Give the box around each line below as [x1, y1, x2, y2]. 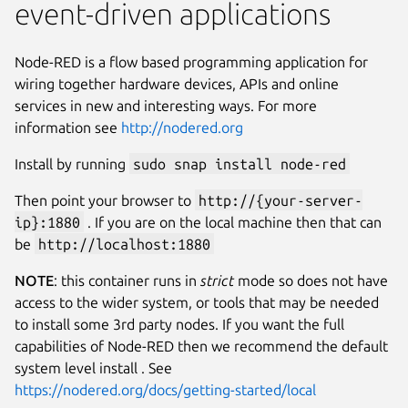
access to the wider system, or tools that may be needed [15, 293, 379, 311]
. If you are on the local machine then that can [84, 213, 382, 230]
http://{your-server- [199, 191, 362, 209]
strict [200, 271, 234, 289]
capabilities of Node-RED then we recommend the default [15, 337, 388, 354]
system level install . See [15, 359, 172, 376]
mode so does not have [234, 271, 388, 289]
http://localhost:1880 [38, 235, 210, 252]
